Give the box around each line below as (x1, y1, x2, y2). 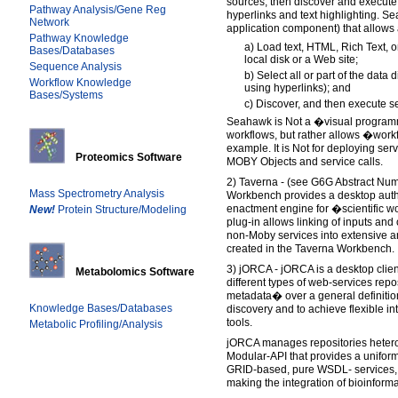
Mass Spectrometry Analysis (29, 187, 165, 200)
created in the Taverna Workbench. (226, 243, 394, 255)
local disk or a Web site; (243, 53, 358, 66)
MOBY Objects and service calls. (226, 155, 383, 168)
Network (29, 16, 70, 28)
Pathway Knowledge (29, 32, 130, 44)
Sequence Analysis (29, 60, 123, 73)
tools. (226, 316, 252, 329)
